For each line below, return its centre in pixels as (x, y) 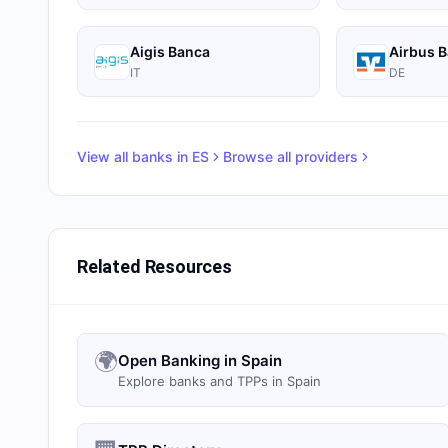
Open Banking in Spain (200, 360)
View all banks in (134, 156)
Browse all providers (290, 156)
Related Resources (154, 266)
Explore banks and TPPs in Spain (219, 381)
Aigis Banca (170, 51)
